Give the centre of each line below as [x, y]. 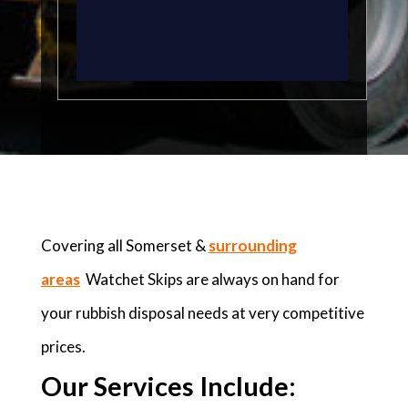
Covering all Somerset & [124, 245]
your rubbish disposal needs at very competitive [202, 313]
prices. [63, 347]
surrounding [252, 245]
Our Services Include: [168, 386]
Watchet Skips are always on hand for [212, 279]
